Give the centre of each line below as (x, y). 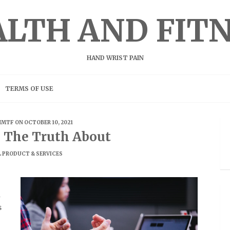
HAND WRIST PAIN (115, 58)
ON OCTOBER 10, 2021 (43, 122)
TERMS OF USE (29, 89)
